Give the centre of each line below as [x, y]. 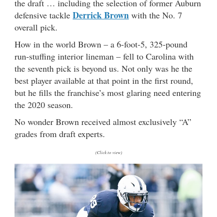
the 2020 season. [44, 104]
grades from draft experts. [60, 133]
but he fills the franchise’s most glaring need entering [108, 92]
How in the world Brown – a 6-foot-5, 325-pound [101, 44]
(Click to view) [108, 152]
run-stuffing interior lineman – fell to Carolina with [104, 56]
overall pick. [36, 27]
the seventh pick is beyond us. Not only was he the [103, 68]
